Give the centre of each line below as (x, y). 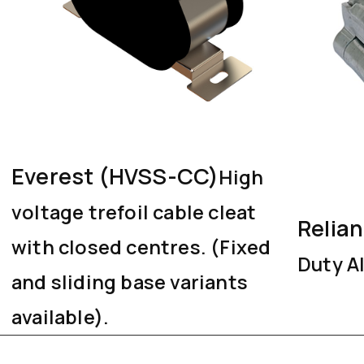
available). (61, 316)
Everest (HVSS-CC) (115, 175)
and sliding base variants (130, 282)
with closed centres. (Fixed (141, 247)
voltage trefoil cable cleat (134, 212)
